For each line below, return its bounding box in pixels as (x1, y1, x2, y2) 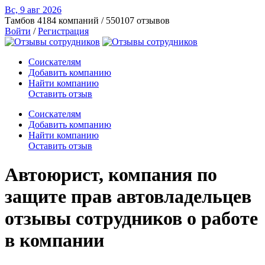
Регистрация (38, 26, 89, 36)
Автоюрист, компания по (5, 164, 217, 186)
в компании (5, 230, 104, 251)
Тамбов (5, 15, 35, 25)
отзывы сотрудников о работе (5, 208, 258, 230)
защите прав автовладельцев (5, 186, 251, 208)
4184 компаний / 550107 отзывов (37, 15, 170, 25)
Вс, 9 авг (5, 5, 43, 15)
